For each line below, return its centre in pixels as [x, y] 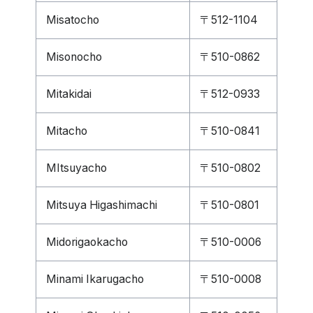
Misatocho [73, 20]
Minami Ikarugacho [95, 279]
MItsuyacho [77, 168]
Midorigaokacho [87, 242]
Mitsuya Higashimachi [102, 205]
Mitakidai [69, 94]
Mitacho [67, 131]
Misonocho [74, 57]
